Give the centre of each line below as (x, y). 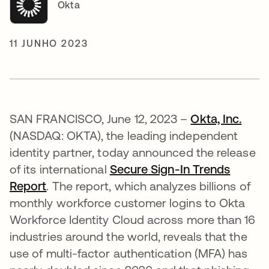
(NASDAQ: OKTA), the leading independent (124, 135)
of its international (60, 169)
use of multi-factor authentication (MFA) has (129, 253)
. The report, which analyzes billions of (148, 186)
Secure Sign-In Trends (170, 169)
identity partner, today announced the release (133, 152)
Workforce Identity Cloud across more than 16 (133, 219)
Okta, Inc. (216, 118)
